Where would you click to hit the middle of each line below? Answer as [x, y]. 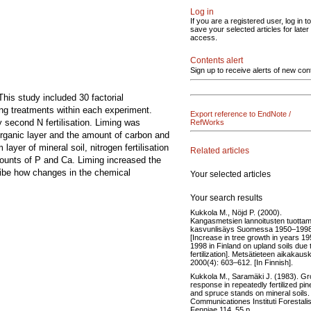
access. [204, 37]
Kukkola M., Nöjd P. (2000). [236, 212]
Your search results [226, 197]
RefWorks [207, 122]
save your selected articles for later [250, 29]
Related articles [220, 150]
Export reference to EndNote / [241, 114]
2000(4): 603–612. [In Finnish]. [242, 262]
